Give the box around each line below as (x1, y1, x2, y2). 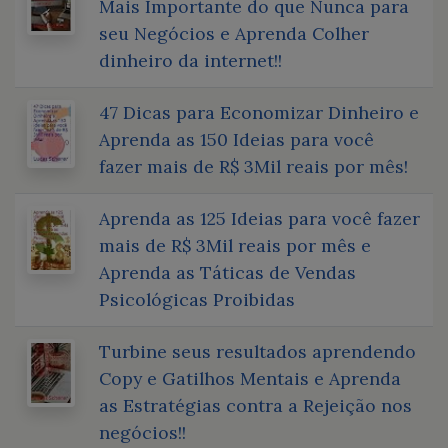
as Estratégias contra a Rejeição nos (99, 393, 412, 417)
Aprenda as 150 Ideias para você (99, 127, 374, 151)
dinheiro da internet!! (99, 48, 282, 72)
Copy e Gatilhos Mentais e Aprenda (99, 366, 401, 390)
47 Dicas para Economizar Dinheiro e (99, 100, 419, 124)
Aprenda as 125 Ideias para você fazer (99, 206, 420, 230)
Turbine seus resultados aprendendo (99, 339, 416, 363)
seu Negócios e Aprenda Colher (99, 21, 369, 45)
